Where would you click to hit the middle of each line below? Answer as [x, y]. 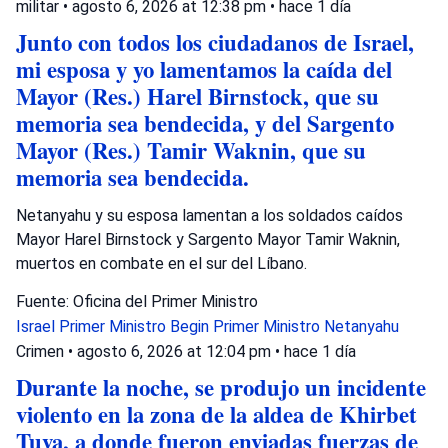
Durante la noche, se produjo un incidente [221, 387]
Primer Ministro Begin [136, 326]
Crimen [40, 351]
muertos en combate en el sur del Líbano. [161, 263]
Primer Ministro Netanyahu [306, 326]
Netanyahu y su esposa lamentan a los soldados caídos [209, 215]
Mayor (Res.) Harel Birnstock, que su [197, 96]
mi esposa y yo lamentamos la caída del [204, 69]
